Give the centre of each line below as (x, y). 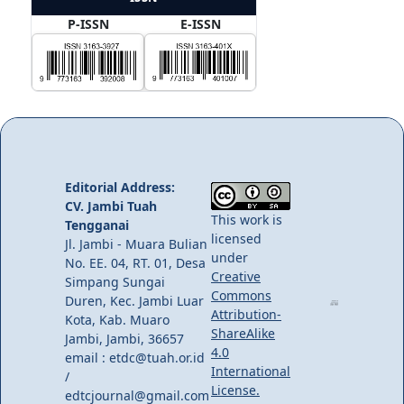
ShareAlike (243, 334)
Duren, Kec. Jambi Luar (134, 301)
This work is (247, 220)
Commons (241, 296)
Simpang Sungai (115, 282)
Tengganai (97, 225)
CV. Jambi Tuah (111, 207)
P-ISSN (88, 24)
